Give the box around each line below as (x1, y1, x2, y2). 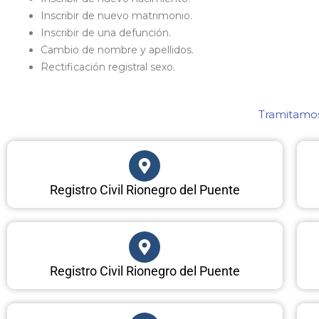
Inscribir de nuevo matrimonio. (41, 9, 192, 22)
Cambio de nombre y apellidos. (41, 43, 194, 56)
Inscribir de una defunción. (41, 26, 171, 39)
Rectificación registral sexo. (41, 60, 175, 73)
